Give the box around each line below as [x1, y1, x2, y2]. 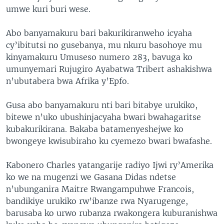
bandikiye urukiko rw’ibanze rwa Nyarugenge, [6, 196, 188, 206]
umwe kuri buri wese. [6, 4, 90, 14]
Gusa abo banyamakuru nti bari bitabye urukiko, [6, 100, 197, 110]
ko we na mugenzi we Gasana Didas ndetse [6, 172, 176, 182]
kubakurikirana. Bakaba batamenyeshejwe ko [6, 124, 183, 134]
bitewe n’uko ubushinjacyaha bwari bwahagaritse [6, 112, 201, 122]
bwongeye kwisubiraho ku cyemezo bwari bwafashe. [6, 136, 212, 146]
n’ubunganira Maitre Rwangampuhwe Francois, [6, 184, 194, 194]
